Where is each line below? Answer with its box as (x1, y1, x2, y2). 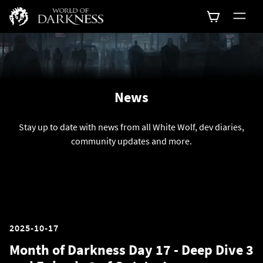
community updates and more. (71, 135, 192, 147)
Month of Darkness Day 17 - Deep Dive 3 (9, 241, 254, 259)
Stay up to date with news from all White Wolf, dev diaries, (19, 121, 244, 133)
